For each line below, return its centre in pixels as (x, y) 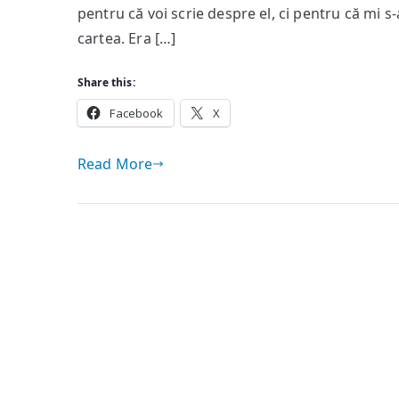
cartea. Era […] (127, 38)
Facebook (137, 113)
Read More (115, 164)
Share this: (106, 82)
